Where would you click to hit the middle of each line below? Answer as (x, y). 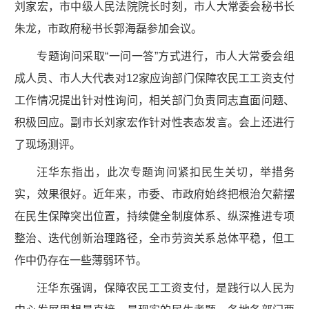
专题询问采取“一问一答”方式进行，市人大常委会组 (166, 56)
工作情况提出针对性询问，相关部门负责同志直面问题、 (154, 100)
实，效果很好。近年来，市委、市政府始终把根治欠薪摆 (154, 194)
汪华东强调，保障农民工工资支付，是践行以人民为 (166, 288)
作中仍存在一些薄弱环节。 (81, 260)
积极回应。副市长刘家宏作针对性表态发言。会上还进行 (154, 122)
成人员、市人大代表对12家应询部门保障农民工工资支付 (154, 78)
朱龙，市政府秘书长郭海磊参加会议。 (108, 28)
